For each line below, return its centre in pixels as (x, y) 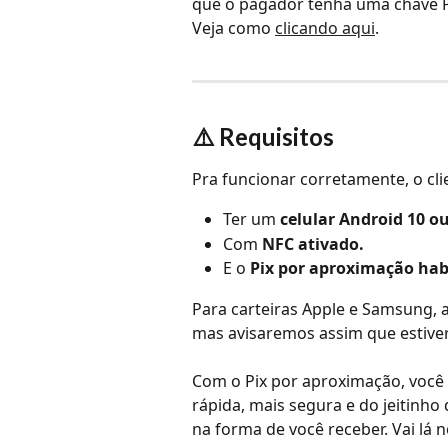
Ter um (251, 219)
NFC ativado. (313, 243)
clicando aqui (325, 27)
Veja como (233, 27)
